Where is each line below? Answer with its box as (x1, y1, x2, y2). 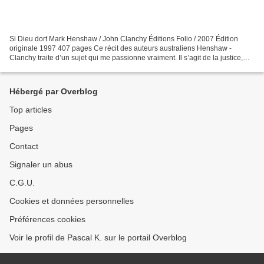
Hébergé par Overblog (9, 87, 98, 97)
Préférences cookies (9, 214, 85, 225)
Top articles (9, 105, 52, 115)
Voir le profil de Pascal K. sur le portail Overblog (9, 233, 187, 243)
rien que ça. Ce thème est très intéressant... (9, 63, 147, 72)
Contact (9, 141, 38, 151)
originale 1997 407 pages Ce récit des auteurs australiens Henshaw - (9, 44, 232, 53)
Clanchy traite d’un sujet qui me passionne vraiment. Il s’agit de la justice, (9, 54, 243, 62)
